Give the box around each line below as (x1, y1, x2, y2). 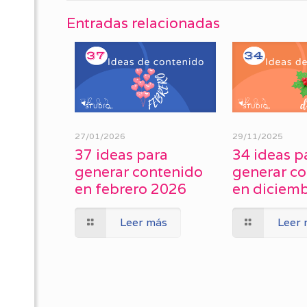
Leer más (120, 214, 168, 230)
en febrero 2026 (75, 179, 186, 198)
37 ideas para (75, 145, 168, 164)
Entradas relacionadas (66, 14, 220, 32)
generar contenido (75, 162, 203, 181)
